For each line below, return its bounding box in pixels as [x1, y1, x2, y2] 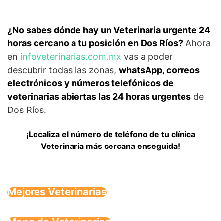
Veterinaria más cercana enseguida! [41, 141, 180, 151]
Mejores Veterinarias [7, 186, 107, 198]
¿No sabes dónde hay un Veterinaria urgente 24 [7, 25, 210, 35]
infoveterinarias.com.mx [20, 51, 121, 62]
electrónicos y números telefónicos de [7, 78, 174, 88]
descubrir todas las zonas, [7, 65, 119, 75]
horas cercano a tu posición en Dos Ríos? [7, 38, 183, 48]
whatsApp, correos [119, 65, 200, 75]
